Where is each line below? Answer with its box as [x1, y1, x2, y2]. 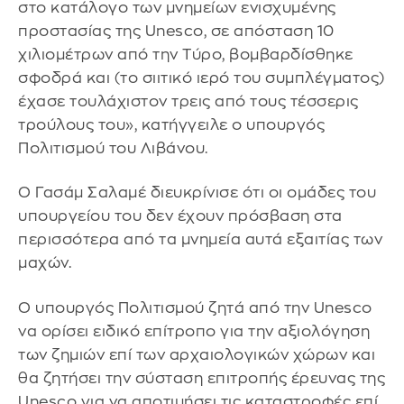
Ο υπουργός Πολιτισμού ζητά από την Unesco [18, 299, 372, 316]
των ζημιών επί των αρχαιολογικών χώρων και [18, 346, 375, 363]
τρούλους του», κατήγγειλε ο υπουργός [18, 116, 325, 133]
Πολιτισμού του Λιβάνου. [18, 140, 208, 156]
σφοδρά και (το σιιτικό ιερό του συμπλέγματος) [18, 69, 385, 86]
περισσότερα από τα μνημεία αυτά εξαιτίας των [18, 232, 382, 248]
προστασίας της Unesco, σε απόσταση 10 [18, 23, 335, 39]
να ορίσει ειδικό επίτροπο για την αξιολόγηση [18, 323, 370, 339]
